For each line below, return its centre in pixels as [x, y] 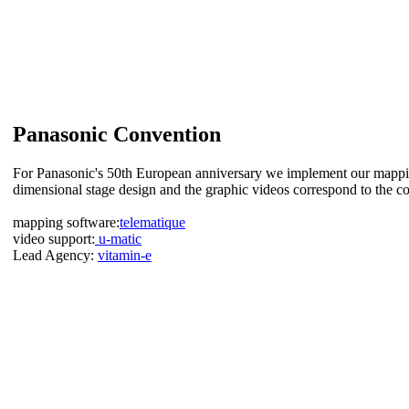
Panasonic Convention [117, 134]
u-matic [118, 238]
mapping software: [66, 222]
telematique [152, 222]
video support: [54, 238]
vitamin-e [125, 255]
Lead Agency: [55, 255]
